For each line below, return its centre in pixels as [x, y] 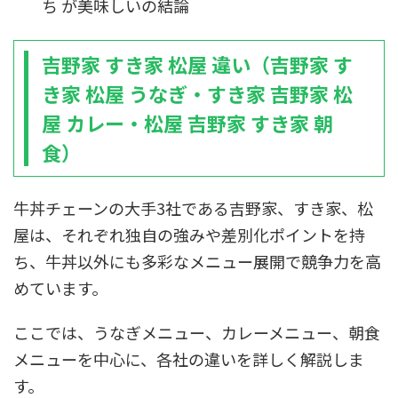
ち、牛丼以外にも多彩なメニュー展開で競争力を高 [197, 261]
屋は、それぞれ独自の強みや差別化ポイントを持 [189, 235]
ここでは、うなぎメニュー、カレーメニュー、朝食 [197, 332]
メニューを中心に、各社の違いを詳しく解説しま [189, 359]
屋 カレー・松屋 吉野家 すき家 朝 [187, 123]
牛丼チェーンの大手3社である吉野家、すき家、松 [193, 208]
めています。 [60, 288]
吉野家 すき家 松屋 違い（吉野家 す [197, 64]
